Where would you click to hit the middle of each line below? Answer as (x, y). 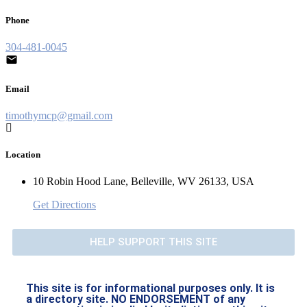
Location (23, 155)
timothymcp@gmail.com (59, 116)
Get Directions (64, 205)
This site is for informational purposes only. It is (150, 288)
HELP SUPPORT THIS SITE (153, 242)
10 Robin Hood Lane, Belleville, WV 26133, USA (144, 182)
